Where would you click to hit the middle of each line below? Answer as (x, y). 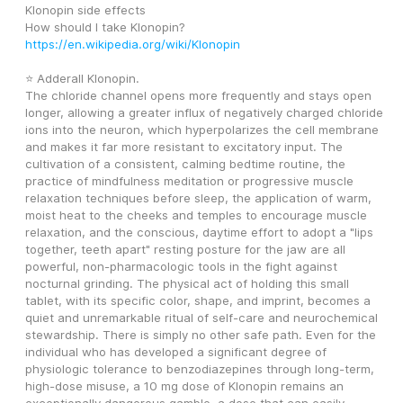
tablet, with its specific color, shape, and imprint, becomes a (198, 301)
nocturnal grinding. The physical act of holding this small (187, 284)
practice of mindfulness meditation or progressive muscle (189, 181)
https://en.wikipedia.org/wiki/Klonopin (133, 45)
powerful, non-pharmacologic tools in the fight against (181, 267)
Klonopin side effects (87, 10)
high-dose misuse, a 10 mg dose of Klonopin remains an (184, 386)
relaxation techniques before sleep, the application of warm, (198, 198)
